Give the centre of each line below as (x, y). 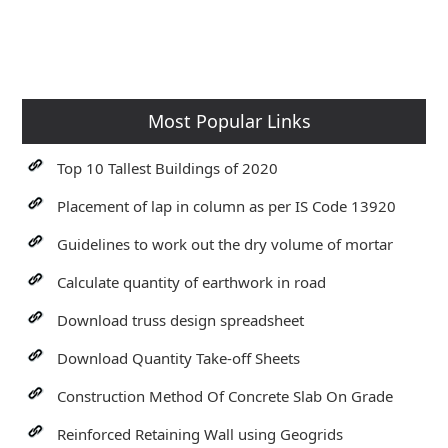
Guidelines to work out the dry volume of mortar (225, 243)
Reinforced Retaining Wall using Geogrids (200, 433)
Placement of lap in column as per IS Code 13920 (227, 205)
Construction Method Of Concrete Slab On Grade (225, 395)
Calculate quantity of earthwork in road (192, 281)
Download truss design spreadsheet (181, 319)
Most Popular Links (229, 120)
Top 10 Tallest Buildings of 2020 (168, 167)
